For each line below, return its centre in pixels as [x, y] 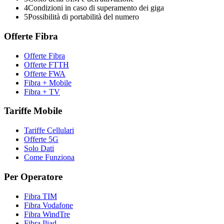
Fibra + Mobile [48, 82]
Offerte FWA [45, 73]
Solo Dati [39, 148]
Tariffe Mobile [33, 111]
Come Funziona [49, 157]
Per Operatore [33, 176]
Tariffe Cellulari [49, 130]
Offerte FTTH [46, 64]
